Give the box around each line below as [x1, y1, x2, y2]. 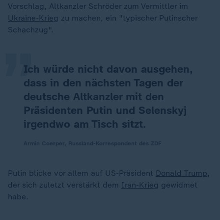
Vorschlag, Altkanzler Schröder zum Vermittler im [8, 1, 188, 11]
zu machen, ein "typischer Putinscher [58, 13, 197, 23]
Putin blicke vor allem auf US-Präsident [8, 168, 156, 178]
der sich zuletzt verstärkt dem [8, 180, 121, 190]
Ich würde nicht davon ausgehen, [24, 62, 193, 76]
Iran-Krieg [121, 180, 159, 190]
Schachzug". [8, 25, 54, 34]
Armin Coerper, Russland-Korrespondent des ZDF [24, 140, 162, 147]
